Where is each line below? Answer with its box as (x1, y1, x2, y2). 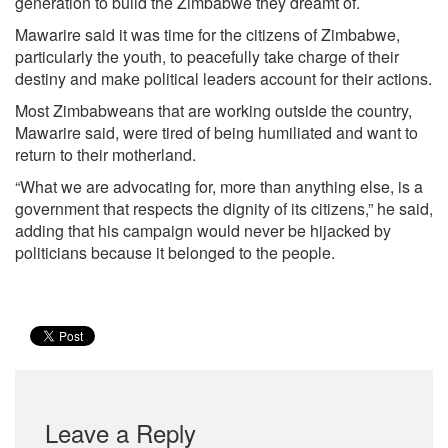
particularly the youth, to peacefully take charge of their (15, 45, 399, 68)
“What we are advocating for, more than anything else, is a (15, 175, 423, 198)
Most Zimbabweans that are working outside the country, (15, 99, 412, 122)
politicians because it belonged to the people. (15, 241, 335, 264)
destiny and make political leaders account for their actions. (15, 67, 432, 90)
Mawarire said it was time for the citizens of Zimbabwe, (15, 23, 400, 46)
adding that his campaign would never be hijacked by (15, 219, 391, 242)
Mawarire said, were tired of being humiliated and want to (15, 121, 418, 144)
